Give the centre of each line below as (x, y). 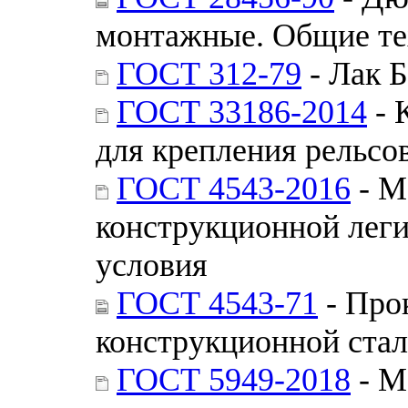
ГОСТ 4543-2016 (234, 188)
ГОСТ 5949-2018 (234, 379)
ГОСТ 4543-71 (217, 303)
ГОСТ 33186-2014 (242, 112)
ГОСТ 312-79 (209, 73)
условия (152, 265)
